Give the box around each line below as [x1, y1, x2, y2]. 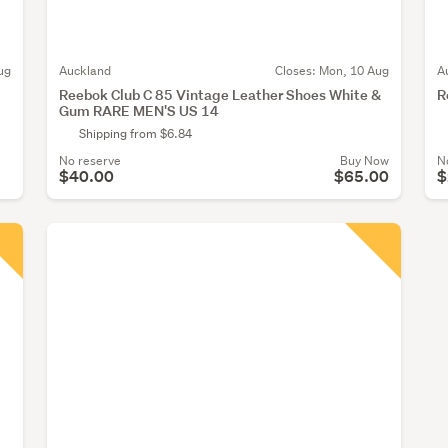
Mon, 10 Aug [318, 62, 389, 80]
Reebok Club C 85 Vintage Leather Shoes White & [59, 85, 381, 105]
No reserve [59, 152, 121, 170]
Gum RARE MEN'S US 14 [59, 101, 219, 121]
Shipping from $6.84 [79, 125, 192, 143]
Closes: [274, 62, 319, 80]
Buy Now [339, 152, 389, 170]
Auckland [59, 62, 111, 80]
